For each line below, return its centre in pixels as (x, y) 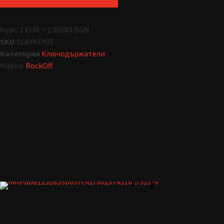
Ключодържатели (73, 53)
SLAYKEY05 (35, 41)
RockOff (39, 65)
